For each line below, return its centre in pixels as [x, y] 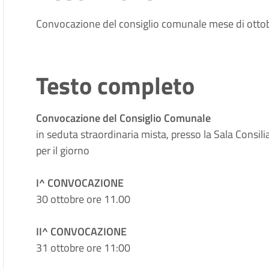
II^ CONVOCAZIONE [82, 231]
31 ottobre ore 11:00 [83, 248]
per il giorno [63, 150]
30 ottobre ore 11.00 [83, 199]
